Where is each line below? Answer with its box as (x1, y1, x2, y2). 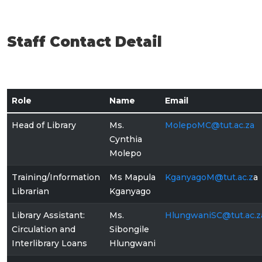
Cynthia (109, 134, 142, 144)
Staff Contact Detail (7, 33, 162, 50)
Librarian (12, 186, 49, 196)
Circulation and (12, 224, 75, 235)
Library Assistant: (12, 210, 85, 220)
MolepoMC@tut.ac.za (165, 120, 254, 130)
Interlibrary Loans (12, 238, 87, 249)
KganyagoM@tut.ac (165, 172, 247, 182)
